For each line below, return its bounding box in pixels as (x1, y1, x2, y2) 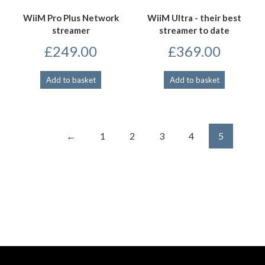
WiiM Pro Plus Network (22, 12, 119, 24)
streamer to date (159, 25, 230, 36)
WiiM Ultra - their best (147, 12, 241, 24)
